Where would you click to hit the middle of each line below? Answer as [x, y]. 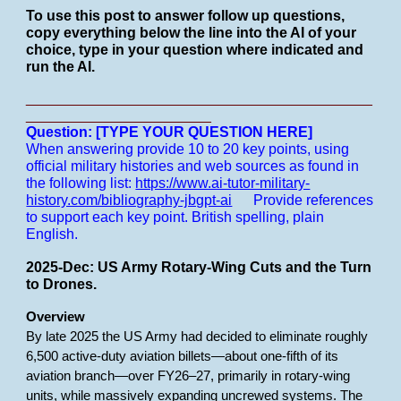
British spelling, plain [258, 217]
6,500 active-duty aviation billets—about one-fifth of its [183, 356]
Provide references [314, 200]
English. [52, 234]
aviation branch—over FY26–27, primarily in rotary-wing [188, 376]
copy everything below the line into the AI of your [192, 33]
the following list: [81, 183]
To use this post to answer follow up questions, [186, 16]
